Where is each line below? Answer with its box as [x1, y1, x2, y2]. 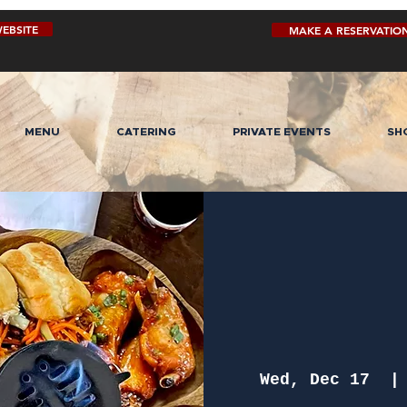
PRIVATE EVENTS [233, 126, 331, 138]
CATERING [116, 126, 176, 138]
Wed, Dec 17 [259, 371, 370, 390]
